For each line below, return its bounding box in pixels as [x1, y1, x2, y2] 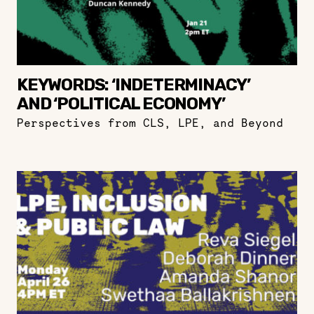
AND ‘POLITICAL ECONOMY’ [17, 94, 225, 114]
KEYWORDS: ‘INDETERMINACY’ [17, 75, 250, 95]
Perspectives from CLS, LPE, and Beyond [17, 116, 283, 130]
